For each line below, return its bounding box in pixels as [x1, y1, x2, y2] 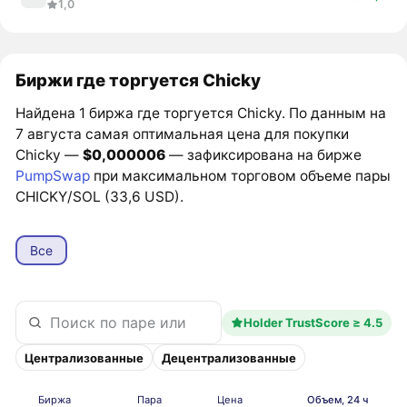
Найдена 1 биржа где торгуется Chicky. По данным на [15, 104, 387, 122]
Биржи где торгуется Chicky [15, 69, 262, 90]
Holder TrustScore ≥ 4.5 [243, 315, 382, 331]
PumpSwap [15, 166, 91, 184]
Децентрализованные [162, 350, 297, 365]
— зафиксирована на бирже [165, 145, 362, 164]
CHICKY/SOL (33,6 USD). [15, 187, 184, 205]
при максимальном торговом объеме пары [90, 166, 392, 184]
